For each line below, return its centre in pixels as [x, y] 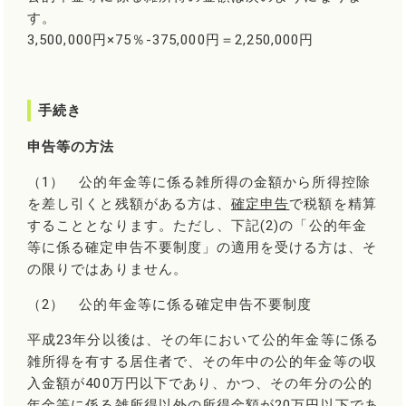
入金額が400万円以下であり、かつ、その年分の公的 [200, 384]
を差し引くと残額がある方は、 [130, 204]
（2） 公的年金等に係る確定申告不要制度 [170, 305]
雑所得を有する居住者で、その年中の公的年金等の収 [202, 362]
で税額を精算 [333, 204]
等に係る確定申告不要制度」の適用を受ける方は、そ [202, 248]
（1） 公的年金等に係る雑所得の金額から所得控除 [199, 183]
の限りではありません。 [107, 270]
